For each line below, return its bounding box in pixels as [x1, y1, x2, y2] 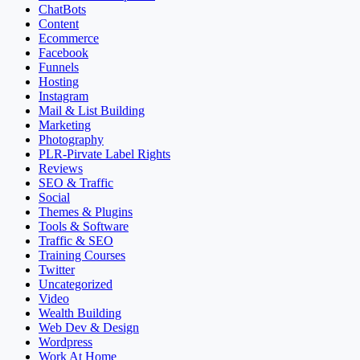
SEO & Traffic [39, 175, 113, 190]
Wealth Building [39, 305, 121, 320]
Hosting [39, 74, 79, 88]
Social [39, 190, 70, 204]
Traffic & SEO [39, 233, 113, 247]
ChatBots [39, 2, 86, 16]
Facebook [39, 45, 88, 59]
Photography [39, 132, 104, 146]
